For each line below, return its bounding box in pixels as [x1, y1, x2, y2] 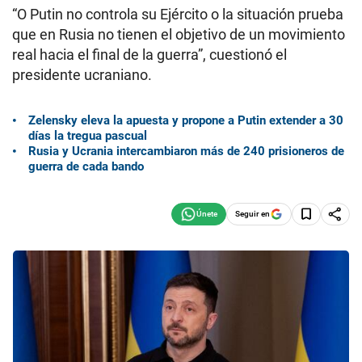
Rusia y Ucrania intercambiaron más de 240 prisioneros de [28, 143, 344, 158]
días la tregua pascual [28, 128, 147, 143]
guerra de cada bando [28, 158, 144, 174]
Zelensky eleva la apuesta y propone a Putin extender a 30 [28, 112, 343, 128]
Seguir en [235, 208, 270, 218]
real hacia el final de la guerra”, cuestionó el [12, 46, 287, 63]
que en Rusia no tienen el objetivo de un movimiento [12, 26, 345, 43]
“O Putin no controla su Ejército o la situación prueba [12, 6, 343, 23]
